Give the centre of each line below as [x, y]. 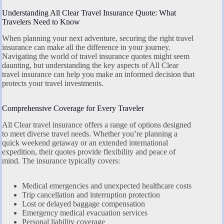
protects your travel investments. [53, 83]
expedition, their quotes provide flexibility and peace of [89, 151]
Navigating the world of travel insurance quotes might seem [96, 56]
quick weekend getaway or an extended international [85, 142]
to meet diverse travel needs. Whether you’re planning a [90, 133]
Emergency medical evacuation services [85, 212]
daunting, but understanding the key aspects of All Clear [90, 65]
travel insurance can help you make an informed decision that [98, 74]
